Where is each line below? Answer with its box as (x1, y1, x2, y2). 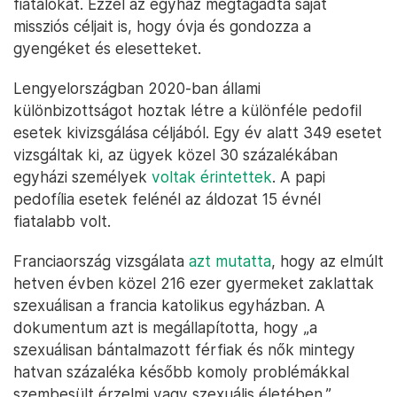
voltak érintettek (152, 167, 272, 186)
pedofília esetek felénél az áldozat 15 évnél (13, 190, 321, 208)
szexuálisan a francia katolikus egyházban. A (13, 296, 325, 315)
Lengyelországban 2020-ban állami (13, 79, 261, 97)
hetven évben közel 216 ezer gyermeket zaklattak (13, 274, 374, 292)
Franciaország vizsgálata (13, 252, 189, 270)
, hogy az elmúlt (271, 252, 384, 270)
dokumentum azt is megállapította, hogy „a (13, 318, 317, 337)
